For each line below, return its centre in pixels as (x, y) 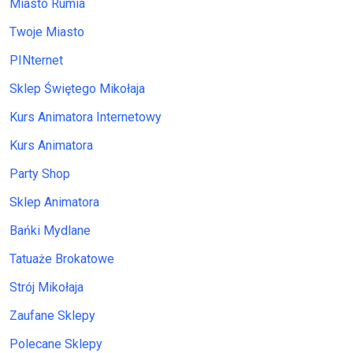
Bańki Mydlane (50, 231)
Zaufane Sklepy (52, 316)
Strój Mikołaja (46, 288)
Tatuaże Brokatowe (62, 259)
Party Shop (40, 174)
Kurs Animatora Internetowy (85, 117)
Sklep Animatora (54, 203)
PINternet (36, 61)
